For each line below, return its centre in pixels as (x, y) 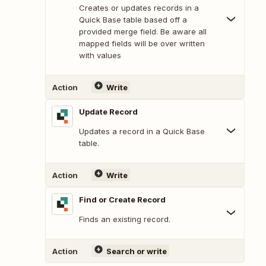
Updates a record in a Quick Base (142, 132)
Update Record (108, 112)
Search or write (136, 251)
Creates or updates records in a (139, 8)
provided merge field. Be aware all (143, 32)
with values (100, 56)
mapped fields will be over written (142, 44)
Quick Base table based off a (133, 20)
